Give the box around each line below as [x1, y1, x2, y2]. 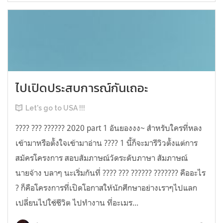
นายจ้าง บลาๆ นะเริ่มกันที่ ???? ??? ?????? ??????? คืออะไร [15, 167, 206, 178]
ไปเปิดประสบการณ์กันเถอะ [15, 79, 148, 97]
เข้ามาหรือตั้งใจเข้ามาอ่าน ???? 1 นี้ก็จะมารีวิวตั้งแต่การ [15, 137, 198, 148]
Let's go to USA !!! [25, 104, 85, 112]
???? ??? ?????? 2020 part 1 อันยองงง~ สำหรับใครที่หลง [15, 122, 202, 133]
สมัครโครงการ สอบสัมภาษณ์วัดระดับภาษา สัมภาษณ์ [15, 152, 188, 163]
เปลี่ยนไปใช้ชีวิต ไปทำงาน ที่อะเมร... [15, 197, 138, 208]
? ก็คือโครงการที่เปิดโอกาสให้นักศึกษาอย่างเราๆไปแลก [15, 182, 197, 193]
